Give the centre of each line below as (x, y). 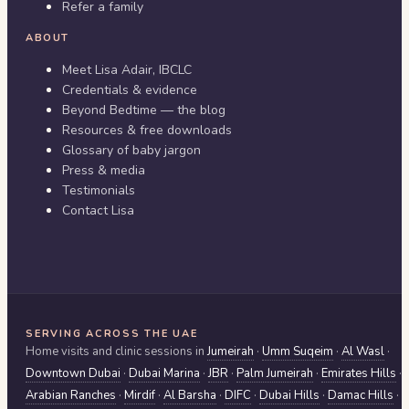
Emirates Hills (359, 373)
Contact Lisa (98, 210)
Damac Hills (361, 395)
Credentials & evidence (130, 89)
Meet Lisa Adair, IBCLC (127, 69)
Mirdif (140, 395)
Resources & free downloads (147, 130)
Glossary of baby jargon (131, 150)
